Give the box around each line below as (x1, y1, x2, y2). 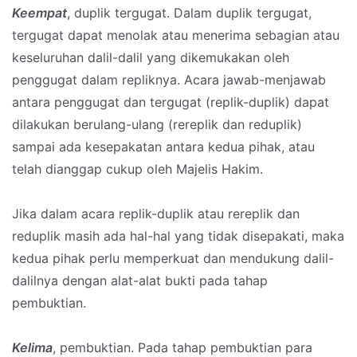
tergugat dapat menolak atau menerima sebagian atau (12, 27, 339, 44)
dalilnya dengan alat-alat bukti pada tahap (12, 273, 268, 289)
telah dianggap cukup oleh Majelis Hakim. (12, 161, 263, 178)
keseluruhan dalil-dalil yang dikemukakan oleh (12, 49, 289, 66)
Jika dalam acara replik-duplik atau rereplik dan (12, 206, 300, 222)
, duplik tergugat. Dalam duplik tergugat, (67, 5, 312, 22)
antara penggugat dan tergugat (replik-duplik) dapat (12, 94, 329, 111)
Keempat (12, 5, 67, 22)
